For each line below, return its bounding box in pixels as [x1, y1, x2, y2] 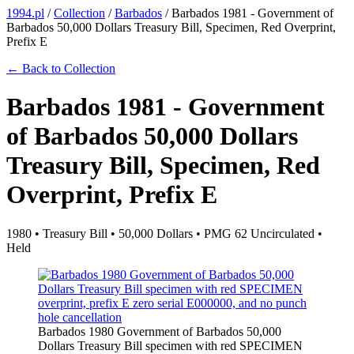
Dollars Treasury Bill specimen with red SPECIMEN [38, 338, 303, 352]
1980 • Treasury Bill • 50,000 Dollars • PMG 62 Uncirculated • [6, 226, 322, 240]
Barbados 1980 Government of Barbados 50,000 [38, 324, 281, 338]
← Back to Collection [6, 62, 115, 75]
